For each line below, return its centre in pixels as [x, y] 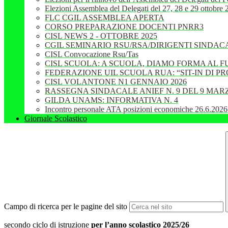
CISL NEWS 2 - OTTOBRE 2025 [101, 36]
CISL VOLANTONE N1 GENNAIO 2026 [116, 82]
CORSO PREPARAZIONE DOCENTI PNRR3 [124, 27]
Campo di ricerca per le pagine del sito [66, 207]
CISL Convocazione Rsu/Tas [92, 54]
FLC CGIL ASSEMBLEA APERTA [105, 18]
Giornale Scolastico [56, 119]
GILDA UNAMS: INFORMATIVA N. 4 [111, 100]
